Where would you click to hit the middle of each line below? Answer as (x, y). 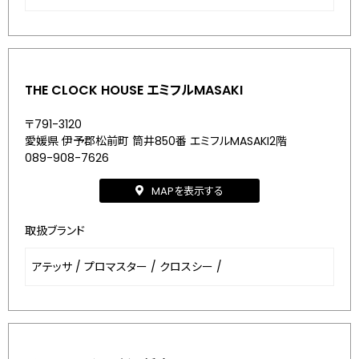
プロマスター (116, 267)
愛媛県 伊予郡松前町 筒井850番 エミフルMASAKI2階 (156, 141)
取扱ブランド (55, 231)
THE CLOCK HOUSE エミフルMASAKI (134, 90)
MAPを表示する (188, 191)
